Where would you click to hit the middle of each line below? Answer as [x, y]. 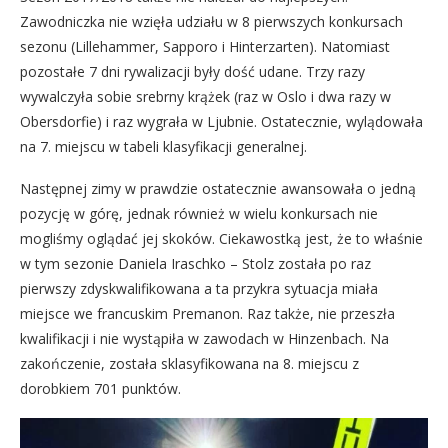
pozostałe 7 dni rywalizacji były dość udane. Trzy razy [192, 71]
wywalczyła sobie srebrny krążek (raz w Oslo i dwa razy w [205, 96]
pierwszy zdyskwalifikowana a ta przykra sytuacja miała [199, 288]
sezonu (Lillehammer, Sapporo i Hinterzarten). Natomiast [205, 46]
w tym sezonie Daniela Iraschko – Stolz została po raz [195, 263]
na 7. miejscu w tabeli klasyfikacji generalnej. [163, 146]
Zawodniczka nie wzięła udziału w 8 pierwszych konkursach [211, 21]
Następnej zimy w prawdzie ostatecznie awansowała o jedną [218, 188]
